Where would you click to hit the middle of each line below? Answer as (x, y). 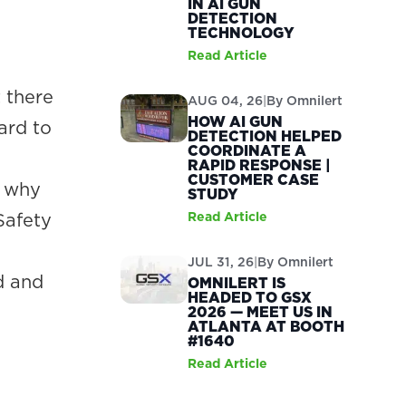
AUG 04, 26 (226, 101)
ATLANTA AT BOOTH (266, 327)
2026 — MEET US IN (261, 312)
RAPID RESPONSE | (260, 165)
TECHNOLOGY (242, 33)
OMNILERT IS (237, 283)
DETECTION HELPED (265, 136)
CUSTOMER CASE (254, 180)
